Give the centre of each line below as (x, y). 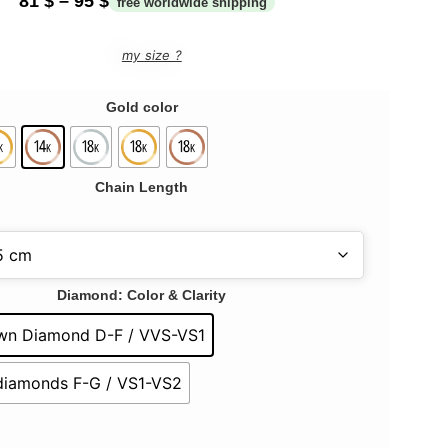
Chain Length (142, 186)
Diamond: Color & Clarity (142, 294)
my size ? (151, 55)
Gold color (141, 106)
